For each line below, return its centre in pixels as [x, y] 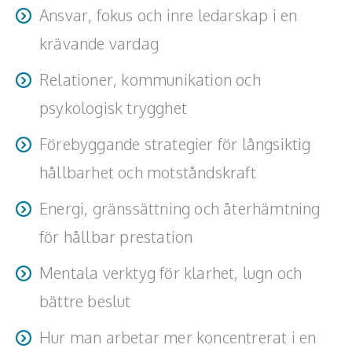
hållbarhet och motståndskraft [148, 172]
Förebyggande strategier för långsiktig [175, 143]
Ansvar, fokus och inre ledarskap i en [169, 15]
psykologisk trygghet [113, 107]
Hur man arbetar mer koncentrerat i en [178, 337]
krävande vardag [99, 43]
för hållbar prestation [116, 236]
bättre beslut [85, 301]
